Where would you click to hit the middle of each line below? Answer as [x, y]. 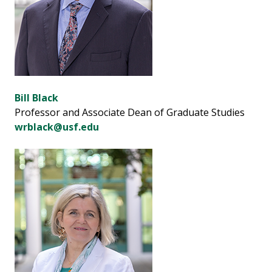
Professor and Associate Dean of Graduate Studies [130, 113]
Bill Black [36, 98]
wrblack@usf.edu [57, 127]
